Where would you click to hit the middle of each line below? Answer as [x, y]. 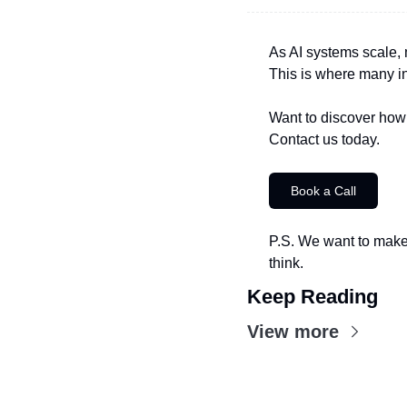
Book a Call [323, 191]
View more [293, 332]
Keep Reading [313, 297]
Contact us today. [324, 139]
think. [286, 263]
